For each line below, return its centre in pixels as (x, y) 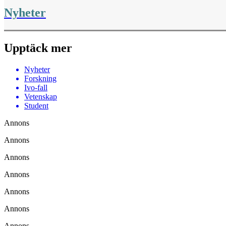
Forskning (40, 78)
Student (36, 105)
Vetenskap (41, 96)
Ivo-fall (36, 87)
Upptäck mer (38, 48)
